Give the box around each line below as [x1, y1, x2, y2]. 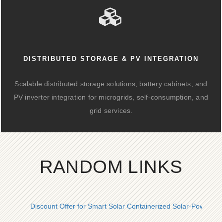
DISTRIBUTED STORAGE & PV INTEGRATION [23, 55, 199, 62]
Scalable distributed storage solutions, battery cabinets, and [14, 80, 208, 88]
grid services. [89, 107, 133, 114]
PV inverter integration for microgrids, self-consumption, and [13, 93, 209, 101]
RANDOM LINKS [39, 157, 183, 177]
